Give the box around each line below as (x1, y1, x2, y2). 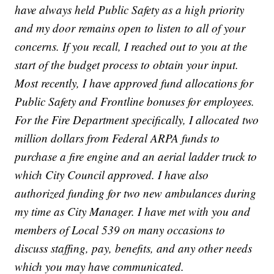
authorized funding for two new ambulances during (15, 185, 257, 201)
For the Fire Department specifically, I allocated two (15, 111, 259, 127)
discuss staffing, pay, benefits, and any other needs (15, 240, 253, 256)
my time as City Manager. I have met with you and (15, 203, 251, 219)
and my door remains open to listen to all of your (15, 20, 246, 35)
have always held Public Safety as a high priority (15, 1, 245, 17)
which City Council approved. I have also (15, 166, 209, 182)
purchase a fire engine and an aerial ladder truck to (15, 148, 257, 164)
